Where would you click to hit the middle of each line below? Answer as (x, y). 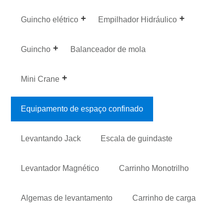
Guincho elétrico (50, 19)
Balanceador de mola (108, 49)
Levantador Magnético (60, 168)
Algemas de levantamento (67, 198)
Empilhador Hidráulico (138, 19)
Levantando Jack (51, 138)
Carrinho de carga (164, 198)
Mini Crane (40, 79)
